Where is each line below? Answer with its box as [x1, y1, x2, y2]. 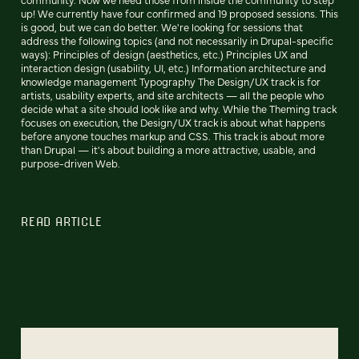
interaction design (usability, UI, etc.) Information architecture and [21, 60, 326, 75]
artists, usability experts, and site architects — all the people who [21, 87, 324, 102]
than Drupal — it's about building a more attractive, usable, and [21, 142, 316, 156]
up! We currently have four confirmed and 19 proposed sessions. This [21, 6, 338, 20]
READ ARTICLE [21, 213, 103, 228]
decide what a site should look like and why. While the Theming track [21, 101, 337, 115]
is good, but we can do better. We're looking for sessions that [21, 19, 303, 34]
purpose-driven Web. [21, 155, 120, 170]
